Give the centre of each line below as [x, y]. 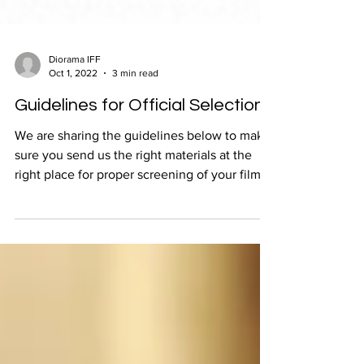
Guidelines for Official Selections [144, 154]
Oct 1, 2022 [73, 121]
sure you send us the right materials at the [133, 204]
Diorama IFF [75, 108]
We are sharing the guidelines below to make [143, 184]
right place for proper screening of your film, [139, 223]
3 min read [135, 121]
